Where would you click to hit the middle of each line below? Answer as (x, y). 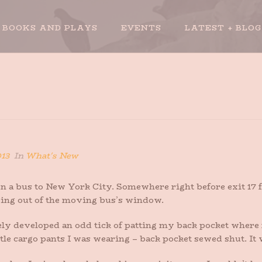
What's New (52, 156)
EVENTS (141, 27)
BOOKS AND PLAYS (50, 27)
